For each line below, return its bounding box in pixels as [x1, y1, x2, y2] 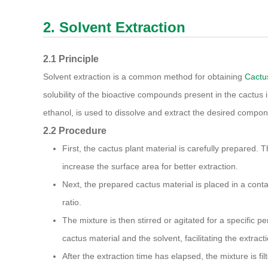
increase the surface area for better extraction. [62, 162, 238, 172]
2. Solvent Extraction [43, 19, 185, 36]
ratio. [62, 197, 81, 208]
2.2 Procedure [43, 125, 106, 136]
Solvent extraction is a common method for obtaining [43, 72, 245, 82]
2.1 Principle [43, 53, 99, 65]
